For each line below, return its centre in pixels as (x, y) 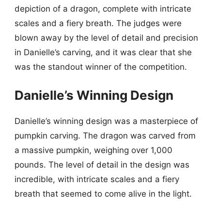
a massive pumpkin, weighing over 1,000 (93, 150)
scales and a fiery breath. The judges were (98, 23)
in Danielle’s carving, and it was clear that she (103, 52)
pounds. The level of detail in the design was (102, 164)
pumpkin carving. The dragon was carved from (105, 135)
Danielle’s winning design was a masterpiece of (106, 121)
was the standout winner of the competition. (101, 67)
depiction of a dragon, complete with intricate (103, 9)
